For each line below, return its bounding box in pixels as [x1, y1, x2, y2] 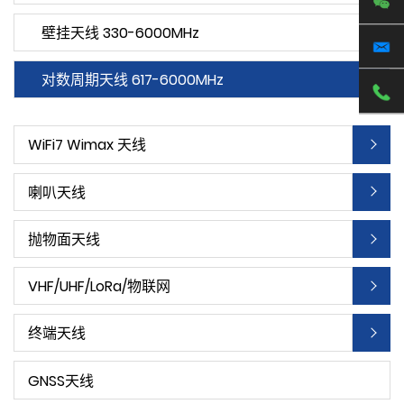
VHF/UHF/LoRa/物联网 [28, 276, 170, 298]
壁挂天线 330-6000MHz [41, 22, 199, 43]
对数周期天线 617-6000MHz [41, 69, 224, 91]
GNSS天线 [28, 370, 94, 391]
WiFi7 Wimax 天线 [28, 134, 146, 156]
